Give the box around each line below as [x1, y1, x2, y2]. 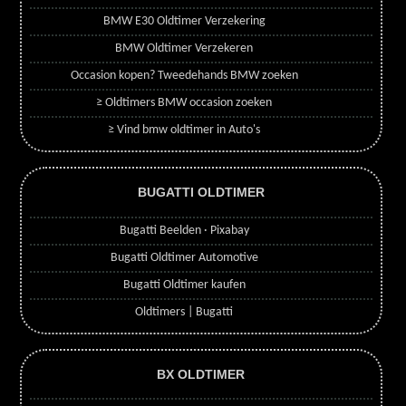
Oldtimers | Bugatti [135, 304, 234, 319]
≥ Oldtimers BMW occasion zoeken [96, 95, 273, 110]
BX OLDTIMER [157, 367, 246, 382]
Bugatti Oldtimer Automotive [110, 250, 258, 265]
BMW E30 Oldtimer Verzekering [102, 14, 266, 28]
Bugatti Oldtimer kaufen [122, 277, 246, 292]
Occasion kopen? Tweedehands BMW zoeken [70, 68, 298, 82]
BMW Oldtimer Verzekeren [115, 41, 254, 55]
